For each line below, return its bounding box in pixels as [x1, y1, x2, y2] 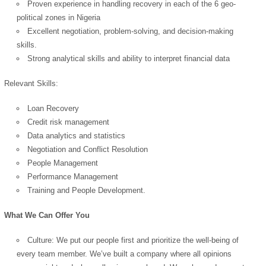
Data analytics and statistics [27, 131, 126, 141]
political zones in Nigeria [17, 12, 101, 22]
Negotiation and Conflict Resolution [27, 145, 148, 154]
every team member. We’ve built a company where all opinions [17, 249, 232, 259]
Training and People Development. [27, 186, 146, 195]
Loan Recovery [27, 104, 80, 113]
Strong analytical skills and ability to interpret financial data [27, 53, 230, 63]
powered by [159, 210, 188, 217]
